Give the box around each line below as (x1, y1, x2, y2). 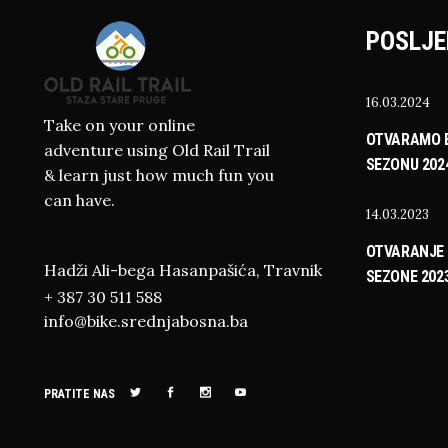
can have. (44, 190, 115, 210)
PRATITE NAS (44, 387, 115, 401)
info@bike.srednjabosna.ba (44, 311, 248, 331)
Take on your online (44, 115, 195, 135)
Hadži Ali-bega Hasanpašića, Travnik (44, 260, 322, 280)
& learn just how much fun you (44, 165, 274, 185)
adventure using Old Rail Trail (44, 140, 270, 160)
